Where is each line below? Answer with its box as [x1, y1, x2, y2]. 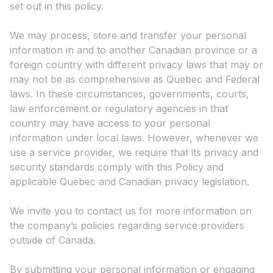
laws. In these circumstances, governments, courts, [10, 88, 249, 101]
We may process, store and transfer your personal [10, 29, 246, 42]
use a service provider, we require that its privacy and [10, 146, 258, 159]
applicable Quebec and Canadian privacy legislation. [10, 175, 249, 188]
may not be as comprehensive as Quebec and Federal [10, 73, 260, 86]
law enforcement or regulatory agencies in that [10, 102, 228, 115]
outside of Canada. [10, 234, 96, 247]
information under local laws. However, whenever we [10, 132, 258, 144]
